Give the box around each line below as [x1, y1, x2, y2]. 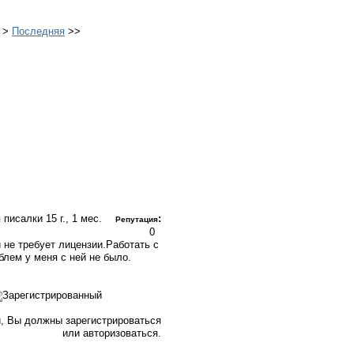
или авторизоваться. [62, 327, 161, 339]
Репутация [115, 215, 158, 224]
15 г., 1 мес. [46, 213, 102, 224]
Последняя [12, 25, 65, 37]
